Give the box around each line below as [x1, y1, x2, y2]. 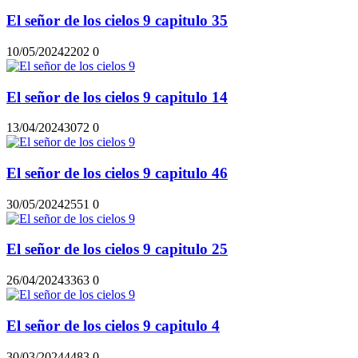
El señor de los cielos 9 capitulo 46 [6, 165, 228, 181]
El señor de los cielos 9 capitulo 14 [6, 88, 228, 105]
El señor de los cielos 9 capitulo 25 [6, 241, 228, 258]
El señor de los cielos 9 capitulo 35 [6, 12, 228, 30]
